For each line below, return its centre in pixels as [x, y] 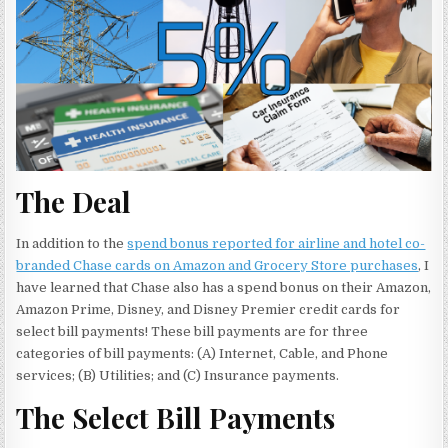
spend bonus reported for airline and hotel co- [276, 243]
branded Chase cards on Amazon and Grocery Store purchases [217, 265]
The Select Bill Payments [176, 417]
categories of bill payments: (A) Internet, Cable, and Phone [202, 353]
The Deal [74, 202]
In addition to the [72, 243]
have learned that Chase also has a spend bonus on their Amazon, [224, 287]
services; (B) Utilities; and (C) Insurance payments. [178, 375]
